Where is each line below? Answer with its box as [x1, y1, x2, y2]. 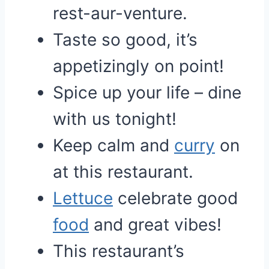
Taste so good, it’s [53, 29, 198, 50]
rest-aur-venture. [53, 3, 187, 23]
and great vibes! [89, 214, 222, 235]
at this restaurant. [53, 162, 193, 182]
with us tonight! [53, 109, 177, 129]
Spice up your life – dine [53, 82, 241, 103]
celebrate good [113, 188, 238, 208]
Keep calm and [53, 135, 174, 156]
